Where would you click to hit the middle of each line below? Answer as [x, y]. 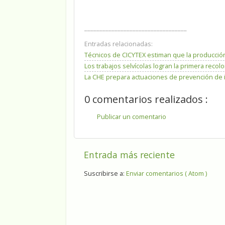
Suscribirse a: [105, 174]
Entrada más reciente [129, 154]
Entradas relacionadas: [119, 44]
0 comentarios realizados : [146, 99]
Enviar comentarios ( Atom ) [166, 174]
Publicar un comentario [132, 117]
